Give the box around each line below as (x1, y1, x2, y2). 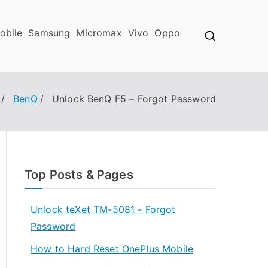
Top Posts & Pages (25, 167, 133, 182)
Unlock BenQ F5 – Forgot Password (51, 93, 216, 105)
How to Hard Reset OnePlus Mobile (31, 243, 194, 255)
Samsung (28, 27, 71, 39)
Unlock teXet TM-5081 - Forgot (31, 203, 176, 215)
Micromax (76, 27, 122, 39)
